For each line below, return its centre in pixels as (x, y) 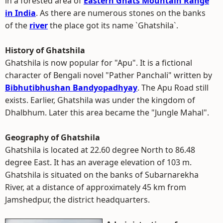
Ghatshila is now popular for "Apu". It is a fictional (99, 63)
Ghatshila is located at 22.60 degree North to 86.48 (100, 150)
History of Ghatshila (45, 50)
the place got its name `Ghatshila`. (113, 25)
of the (17, 25)
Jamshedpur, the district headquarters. (77, 200)
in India (20, 13)
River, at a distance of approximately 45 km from (96, 187)
